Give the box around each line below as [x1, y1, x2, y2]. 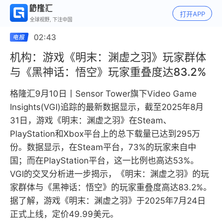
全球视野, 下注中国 [30, 16, 72, 22]
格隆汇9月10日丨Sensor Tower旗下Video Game [10, 89, 197, 99]
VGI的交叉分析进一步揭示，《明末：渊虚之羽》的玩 [10, 169, 209, 179]
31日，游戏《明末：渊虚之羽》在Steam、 [10, 115, 171, 125]
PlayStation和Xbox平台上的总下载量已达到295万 [10, 129, 200, 139]
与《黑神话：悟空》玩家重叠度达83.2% [10, 65, 206, 78]
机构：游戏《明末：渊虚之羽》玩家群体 [10, 51, 206, 63]
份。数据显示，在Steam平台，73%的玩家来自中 [10, 142, 196, 152]
